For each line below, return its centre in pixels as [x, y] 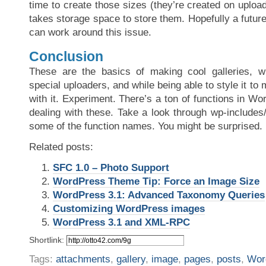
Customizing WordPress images [129, 208]
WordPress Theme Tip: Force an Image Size [156, 181]
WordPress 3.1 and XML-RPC [121, 222]
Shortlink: [48, 240]
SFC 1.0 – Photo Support [111, 167]
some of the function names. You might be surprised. [146, 126]
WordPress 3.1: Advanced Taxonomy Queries [159, 195]
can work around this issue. [90, 32]
